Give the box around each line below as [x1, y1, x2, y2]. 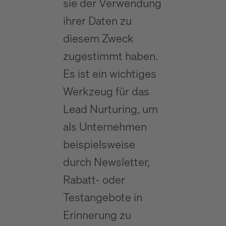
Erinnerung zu [63, 207, 131, 222]
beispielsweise [63, 137, 135, 151]
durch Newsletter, [63, 154, 150, 169]
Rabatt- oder [63, 172, 125, 187]
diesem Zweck [63, 31, 134, 45]
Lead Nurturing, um [63, 101, 158, 116]
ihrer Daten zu [63, 13, 132, 28]
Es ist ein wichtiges [63, 66, 156, 81]
